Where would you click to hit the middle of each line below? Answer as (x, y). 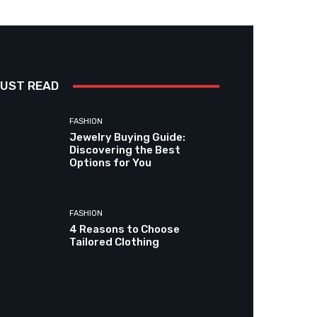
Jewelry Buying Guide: (128, 138)
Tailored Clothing (115, 242)
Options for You (111, 163)
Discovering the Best (125, 150)
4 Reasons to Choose (125, 230)
